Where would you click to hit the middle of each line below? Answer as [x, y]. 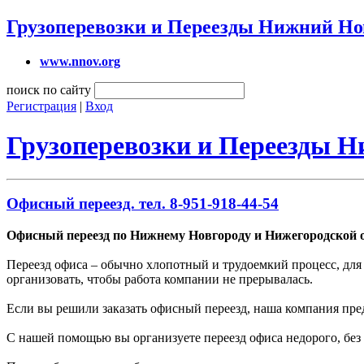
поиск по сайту [49, 89]
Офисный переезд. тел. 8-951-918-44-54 [143, 204]
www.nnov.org [80, 61]
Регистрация [41, 106]
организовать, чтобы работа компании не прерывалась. [160, 279]
